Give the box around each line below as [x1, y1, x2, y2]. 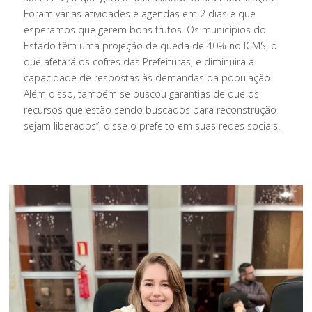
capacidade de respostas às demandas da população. [24, 71, 273, 85]
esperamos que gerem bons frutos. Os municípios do [24, 23, 267, 37]
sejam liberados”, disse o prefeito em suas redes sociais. [24, 119, 281, 133]
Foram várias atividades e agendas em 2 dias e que [24, 7, 256, 21]
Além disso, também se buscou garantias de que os [24, 87, 260, 101]
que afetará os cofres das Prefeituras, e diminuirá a [24, 55, 255, 69]
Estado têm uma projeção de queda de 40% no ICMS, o [24, 39, 278, 53]
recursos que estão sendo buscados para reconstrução [24, 103, 277, 117]
